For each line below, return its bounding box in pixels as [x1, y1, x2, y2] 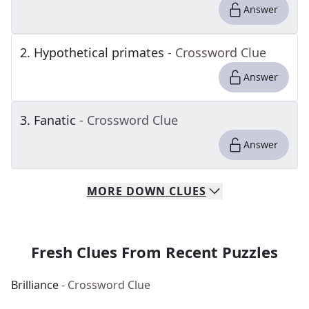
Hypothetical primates [34, 44, 164, 61]
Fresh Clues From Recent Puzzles [31, 241, 278, 262]
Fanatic [34, 112, 76, 128]
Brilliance [11, 277, 59, 292]
